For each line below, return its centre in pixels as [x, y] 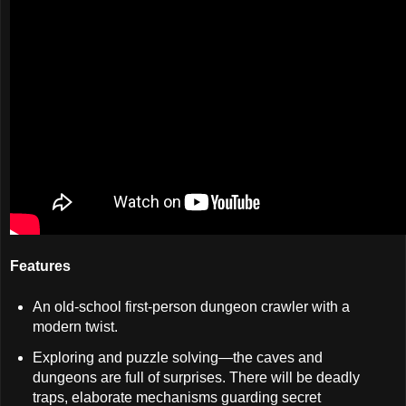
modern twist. [75, 327]
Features [40, 266]
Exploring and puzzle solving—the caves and [177, 358]
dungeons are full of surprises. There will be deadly [196, 377]
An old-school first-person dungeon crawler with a [191, 307]
